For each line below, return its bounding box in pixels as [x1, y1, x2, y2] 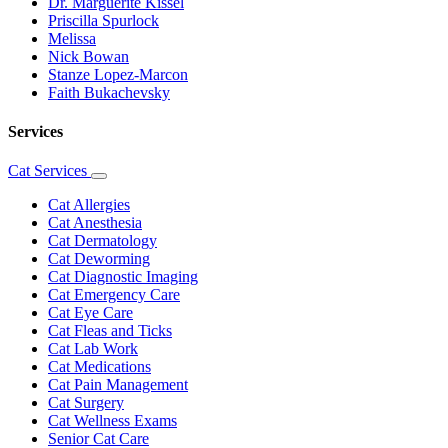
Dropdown [99, 191, 156, 207]
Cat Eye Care [48, 304, 133, 322]
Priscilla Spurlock [48, 11, 159, 29]
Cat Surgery [48, 394, 124, 412]
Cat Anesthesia [48, 214, 142, 232]
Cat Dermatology [48, 232, 157, 250]
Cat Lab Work [48, 340, 138, 358]
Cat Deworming [48, 250, 150, 268]
